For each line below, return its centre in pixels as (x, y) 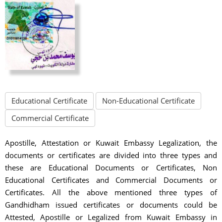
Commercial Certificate (50, 118)
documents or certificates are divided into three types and (111, 155)
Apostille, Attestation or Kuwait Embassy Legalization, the (111, 142)
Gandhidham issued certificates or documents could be (111, 204)
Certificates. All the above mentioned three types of (111, 192)
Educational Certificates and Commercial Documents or (111, 180)
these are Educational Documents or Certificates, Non (111, 167)
